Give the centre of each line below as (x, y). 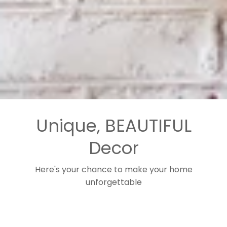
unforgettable (113, 182)
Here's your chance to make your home (113, 169)
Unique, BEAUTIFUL (113, 126)
